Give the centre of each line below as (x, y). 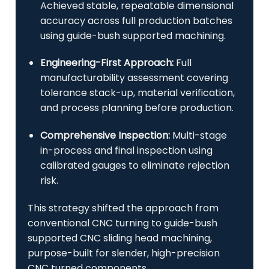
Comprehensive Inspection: (105, 136)
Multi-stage (198, 136)
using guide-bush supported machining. (133, 35)
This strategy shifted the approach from (123, 208)
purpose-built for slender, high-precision (124, 253)
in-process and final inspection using (126, 151)
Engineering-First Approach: (107, 63)
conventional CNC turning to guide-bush (123, 223)
